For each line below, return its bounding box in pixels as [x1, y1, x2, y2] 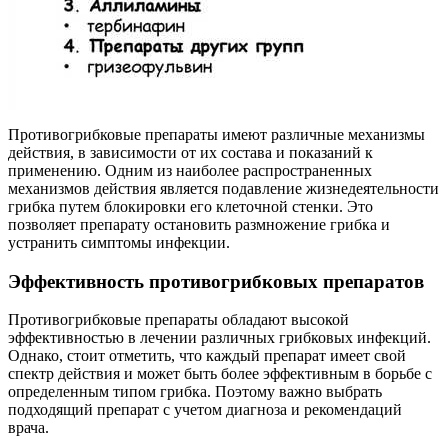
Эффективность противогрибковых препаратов [8, 270, 424, 292]
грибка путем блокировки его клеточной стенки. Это [8, 197, 373, 215]
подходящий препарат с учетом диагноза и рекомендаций [8, 401, 402, 419]
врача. [8, 419, 49, 437]
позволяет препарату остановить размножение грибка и [8, 215, 390, 233]
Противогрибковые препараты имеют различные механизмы [8, 125, 425, 143]
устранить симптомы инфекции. [8, 233, 230, 251]
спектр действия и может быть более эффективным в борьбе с [8, 365, 432, 383]
